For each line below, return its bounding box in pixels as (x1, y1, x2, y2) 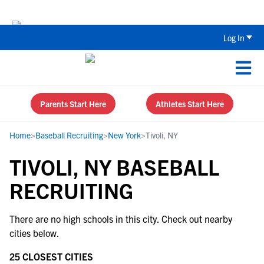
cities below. (9, 227, 60, 239)
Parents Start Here (40, 98, 106, 109)
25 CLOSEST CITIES (9, 250, 93, 262)
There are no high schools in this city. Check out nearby (9, 213, 232, 225)
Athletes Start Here (156, 98, 224, 109)
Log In (223, 32, 245, 43)
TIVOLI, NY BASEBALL (9, 153, 219, 180)
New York (108, 130, 141, 140)
